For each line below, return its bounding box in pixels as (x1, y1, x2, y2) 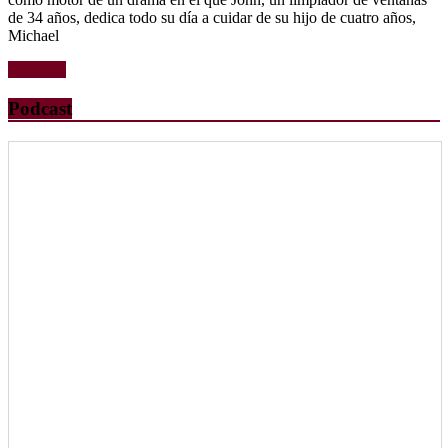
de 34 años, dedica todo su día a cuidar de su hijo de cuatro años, (8, 9, 416, 27)
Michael (8, 27, 59, 45)
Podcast (8, 98, 72, 120)
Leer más (8, 61, 66, 79)
